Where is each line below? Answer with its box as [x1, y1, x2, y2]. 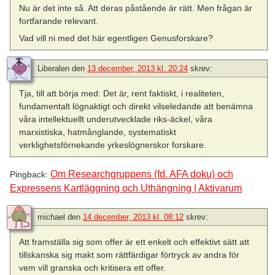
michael [37, 212, 65, 222]
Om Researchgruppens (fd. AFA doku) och [50, 168, 233, 179]
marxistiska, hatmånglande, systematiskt [19, 127, 177, 137]
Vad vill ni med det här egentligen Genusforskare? [19, 33, 214, 44]
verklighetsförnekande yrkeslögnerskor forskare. [19, 140, 207, 150]
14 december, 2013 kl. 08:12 [83, 212, 184, 222]
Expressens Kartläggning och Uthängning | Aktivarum [10, 182, 242, 193]
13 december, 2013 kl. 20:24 [87, 64, 188, 74]
